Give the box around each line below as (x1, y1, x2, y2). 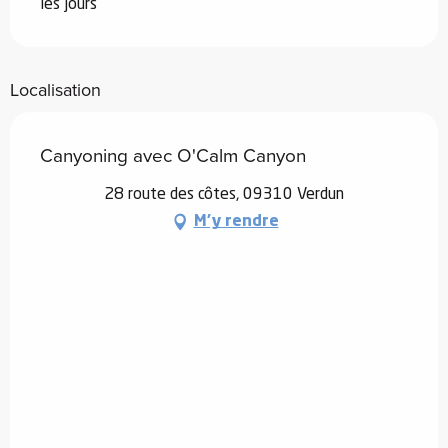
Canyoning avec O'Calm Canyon (40, 140, 306, 168)
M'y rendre (193, 213, 279, 230)
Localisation (10, 76, 101, 102)
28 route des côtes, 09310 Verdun (104, 186, 344, 203)
